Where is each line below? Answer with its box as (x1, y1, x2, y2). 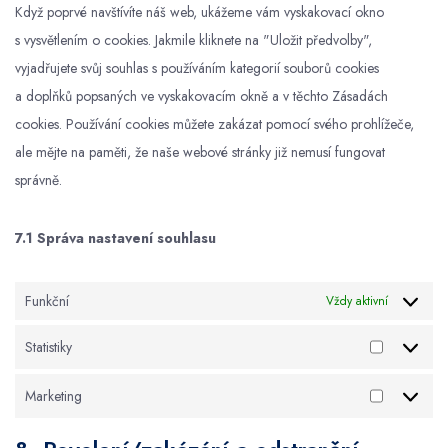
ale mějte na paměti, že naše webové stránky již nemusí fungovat (15, 142, 385, 162)
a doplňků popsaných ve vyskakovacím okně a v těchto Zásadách (15, 86, 388, 106)
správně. (15, 170, 62, 190)
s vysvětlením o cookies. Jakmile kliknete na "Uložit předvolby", (15, 30, 372, 50)
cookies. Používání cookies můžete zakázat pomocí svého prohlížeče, (15, 114, 414, 134)
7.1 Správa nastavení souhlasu (15, 228, 216, 248)
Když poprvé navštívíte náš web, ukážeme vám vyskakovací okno (15, 2, 384, 22)
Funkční (25, 291, 69, 311)
